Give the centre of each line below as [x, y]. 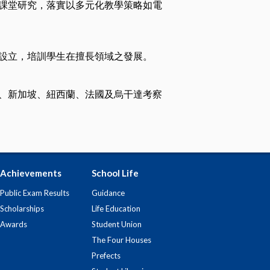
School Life [115, 173]
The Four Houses [121, 240]
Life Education [116, 209]
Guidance [108, 193]
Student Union [117, 224]
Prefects [106, 256]
